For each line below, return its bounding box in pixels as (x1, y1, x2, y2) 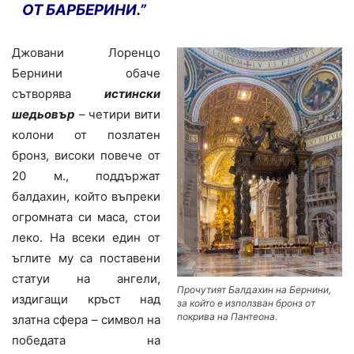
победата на (12, 332, 160, 348)
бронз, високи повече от (12, 147, 160, 163)
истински (104, 85, 160, 101)
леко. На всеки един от (12, 229, 160, 245)
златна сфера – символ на (12, 311, 160, 327)
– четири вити (75, 106, 160, 122)
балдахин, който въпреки (12, 188, 160, 204)
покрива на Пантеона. (177, 310, 277, 322)
